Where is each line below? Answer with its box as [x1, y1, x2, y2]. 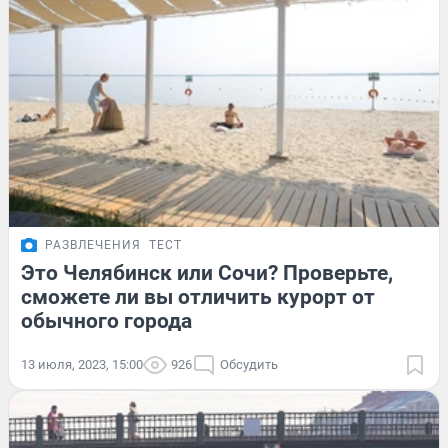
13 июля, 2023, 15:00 [21, 356, 143, 372]
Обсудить [220, 356, 278, 372]
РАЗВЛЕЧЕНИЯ [45, 237, 141, 252]
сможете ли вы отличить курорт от [21, 284, 375, 309]
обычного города [21, 308, 192, 333]
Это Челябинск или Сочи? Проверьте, [21, 260, 393, 285]
